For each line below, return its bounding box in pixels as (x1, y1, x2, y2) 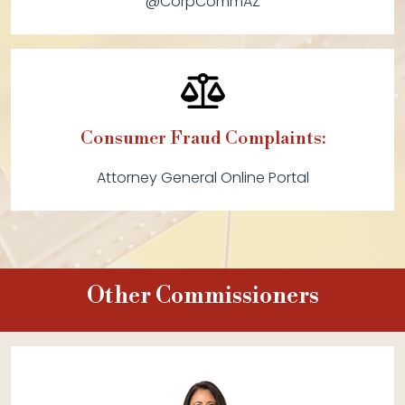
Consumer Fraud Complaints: (80, 127, 325, 150)
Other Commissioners (86, 282, 319, 310)
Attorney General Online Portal (96, 167, 309, 188)
